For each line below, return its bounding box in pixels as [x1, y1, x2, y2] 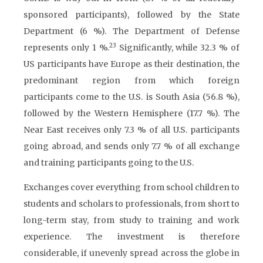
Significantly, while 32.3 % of [116, 42, 240, 53]
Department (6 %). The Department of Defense [23, 26, 240, 36]
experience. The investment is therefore [23, 231, 240, 242]
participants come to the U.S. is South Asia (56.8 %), [23, 92, 240, 102]
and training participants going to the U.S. [23, 157, 194, 168]
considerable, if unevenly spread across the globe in [23, 248, 240, 258]
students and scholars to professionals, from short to [23, 198, 240, 209]
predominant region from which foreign [23, 75, 240, 86]
